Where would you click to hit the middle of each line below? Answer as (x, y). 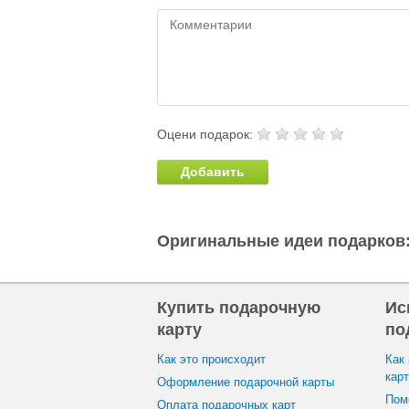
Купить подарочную (239, 308)
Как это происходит (211, 359)
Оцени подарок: (207, 134)
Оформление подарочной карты (246, 382)
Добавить (213, 172)
